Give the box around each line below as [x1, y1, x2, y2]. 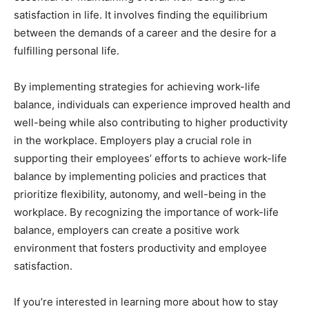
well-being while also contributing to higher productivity [14, 116, 288, 130]
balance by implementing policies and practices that [14, 170, 266, 183]
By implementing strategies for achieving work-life [14, 80, 260, 94]
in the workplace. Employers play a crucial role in [14, 134, 252, 148]
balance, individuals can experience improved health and [14, 98, 290, 112]
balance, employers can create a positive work [14, 223, 239, 237]
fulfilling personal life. [14, 44, 119, 58]
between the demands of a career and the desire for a [14, 26, 276, 40]
